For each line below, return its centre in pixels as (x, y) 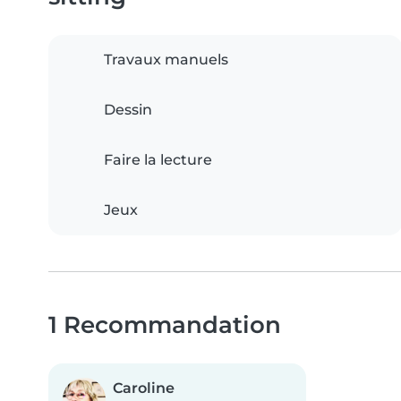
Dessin (128, 110)
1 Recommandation (165, 325)
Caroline (144, 388)
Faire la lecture (158, 160)
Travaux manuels (166, 60)
